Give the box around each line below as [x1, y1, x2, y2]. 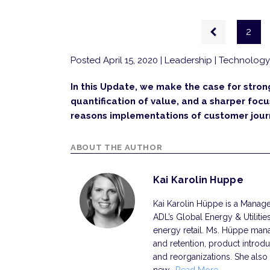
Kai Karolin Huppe [152, 174, 244, 186]
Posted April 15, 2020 [71, 55, 160, 66]
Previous [213, 20, 251, 31]
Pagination [71, 20, 125, 33]
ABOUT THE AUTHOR [71, 143, 163, 152]
